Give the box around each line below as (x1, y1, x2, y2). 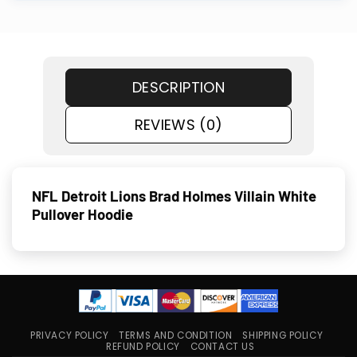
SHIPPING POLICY (242, 329, 324, 343)
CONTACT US (190, 340, 255, 354)
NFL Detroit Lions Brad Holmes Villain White (32, 186, 316, 205)
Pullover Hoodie (32, 205, 133, 223)
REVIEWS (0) (134, 114, 223, 135)
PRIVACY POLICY (30, 329, 109, 343)
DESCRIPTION (132, 76, 225, 97)
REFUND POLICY (106, 340, 180, 354)
